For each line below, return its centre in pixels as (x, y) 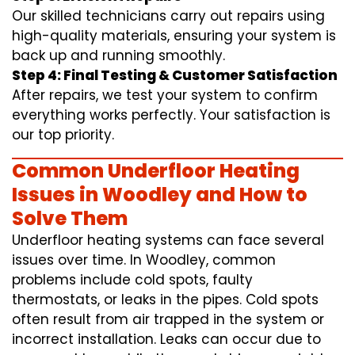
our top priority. (63, 135)
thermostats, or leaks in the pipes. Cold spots (165, 300)
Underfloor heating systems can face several (168, 240)
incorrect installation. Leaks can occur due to (166, 340)
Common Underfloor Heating (156, 171)
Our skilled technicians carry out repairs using (168, 16)
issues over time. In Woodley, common (144, 260)
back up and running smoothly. (118, 56)
